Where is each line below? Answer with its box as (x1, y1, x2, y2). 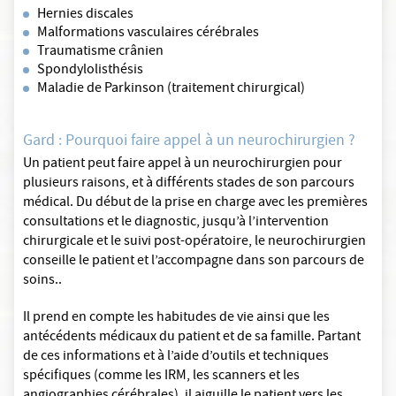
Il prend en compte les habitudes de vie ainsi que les (23, 308, 330, 329)
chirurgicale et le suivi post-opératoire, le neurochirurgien (23, 232, 366, 253)
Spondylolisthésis (37, 60, 143, 81)
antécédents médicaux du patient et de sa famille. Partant (23, 327, 361, 348)
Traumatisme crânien (37, 42, 164, 63)
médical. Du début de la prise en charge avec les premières (23, 193, 368, 214)
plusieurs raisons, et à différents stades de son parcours (23, 173, 354, 194)
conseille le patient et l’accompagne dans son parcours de (23, 251, 364, 272)
